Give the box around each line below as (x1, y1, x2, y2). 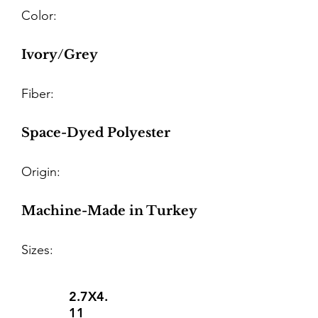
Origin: (21, 164, 60, 180)
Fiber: (21, 86, 54, 102)
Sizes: (21, 242, 53, 258)
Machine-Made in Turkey (21, 203, 197, 219)
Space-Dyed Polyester (21, 125, 170, 141)
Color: (21, 8, 57, 23)
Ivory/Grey (21, 47, 98, 62)
